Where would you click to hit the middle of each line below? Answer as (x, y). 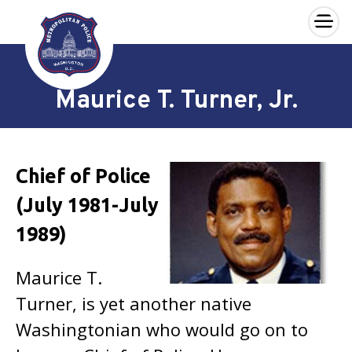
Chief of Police (83, 176)
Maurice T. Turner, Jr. (176, 101)
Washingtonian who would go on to (162, 329)
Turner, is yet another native (134, 303)
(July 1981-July (87, 205)
